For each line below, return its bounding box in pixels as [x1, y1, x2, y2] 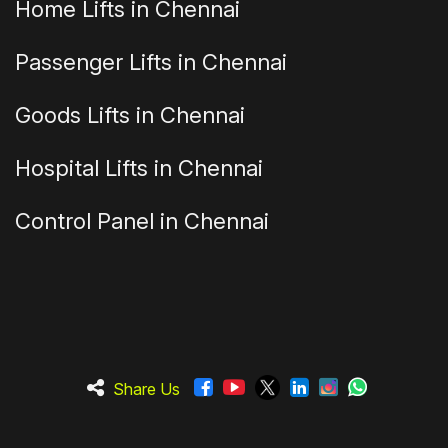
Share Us [112, 379, 180, 400]
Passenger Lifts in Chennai [15, 49, 287, 76]
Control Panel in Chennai [15, 208, 269, 235]
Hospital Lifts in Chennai [15, 155, 263, 182]
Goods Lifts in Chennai [15, 102, 245, 129]
